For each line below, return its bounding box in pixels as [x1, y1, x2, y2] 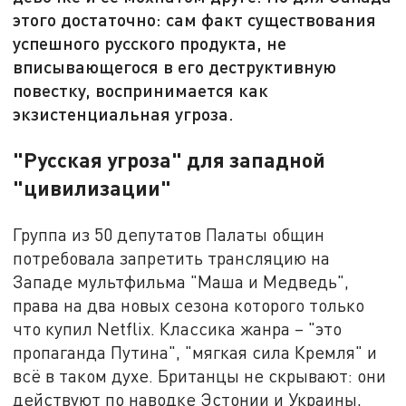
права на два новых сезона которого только [13, 295, 365, 316]
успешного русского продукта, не [13, 32, 287, 54]
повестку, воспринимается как [13, 79, 269, 101]
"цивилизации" [13, 175, 177, 201]
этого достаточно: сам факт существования [13, 8, 377, 31]
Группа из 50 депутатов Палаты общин [13, 224, 325, 246]
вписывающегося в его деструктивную [13, 55, 337, 78]
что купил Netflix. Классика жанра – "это [13, 318, 343, 340]
